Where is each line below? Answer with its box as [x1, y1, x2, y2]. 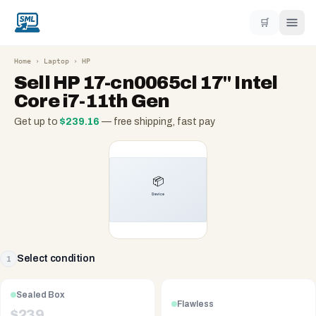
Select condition [17, 253, 95, 264]
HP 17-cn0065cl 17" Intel [53, 73, 278, 92]
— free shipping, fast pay [99, 116, 215, 127]
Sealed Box [16, 290, 65, 300]
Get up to [14, 116, 60, 127]
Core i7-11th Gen [14, 91, 170, 111]
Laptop [44, 57, 69, 65]
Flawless [177, 298, 214, 309]
